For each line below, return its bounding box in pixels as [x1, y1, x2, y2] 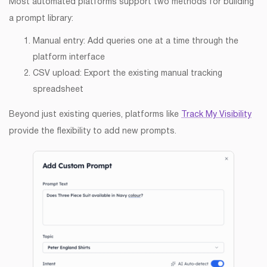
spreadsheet [33, 86, 83, 94]
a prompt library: [9, 15, 73, 23]
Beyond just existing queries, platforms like [9, 111, 181, 119]
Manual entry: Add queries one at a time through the [33, 38, 238, 46]
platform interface [33, 54, 105, 62]
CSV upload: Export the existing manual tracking [33, 70, 222, 78]
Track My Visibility [181, 111, 252, 119]
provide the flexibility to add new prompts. [9, 128, 176, 136]
